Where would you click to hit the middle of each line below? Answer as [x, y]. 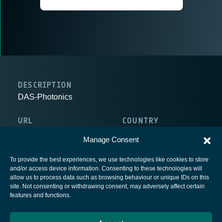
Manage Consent [111, 139]
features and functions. [40, 195]
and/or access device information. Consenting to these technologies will [106, 168]
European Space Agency [111, 192]
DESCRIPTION [45, 85]
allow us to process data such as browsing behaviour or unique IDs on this [110, 177]
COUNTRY [141, 120]
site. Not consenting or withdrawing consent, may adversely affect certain [107, 186]
